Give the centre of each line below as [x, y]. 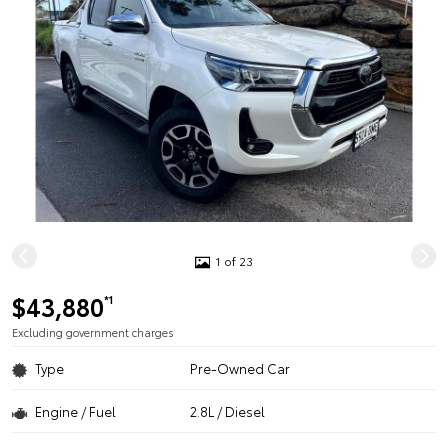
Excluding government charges [93, 332]
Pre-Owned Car [240, 368]
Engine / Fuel [75, 411]
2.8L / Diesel [228, 411]
